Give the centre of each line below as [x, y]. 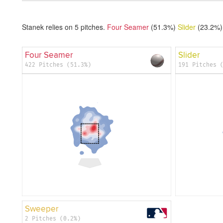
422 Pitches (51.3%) [58, 64]
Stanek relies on [48, 27]
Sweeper [42, 209]
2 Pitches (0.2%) [53, 218]
